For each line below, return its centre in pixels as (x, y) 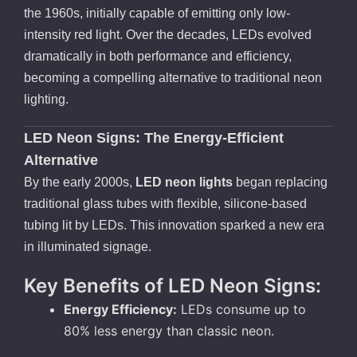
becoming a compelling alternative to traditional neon (173, 78)
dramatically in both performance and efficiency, (158, 57)
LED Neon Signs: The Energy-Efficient (154, 138)
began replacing (280, 182)
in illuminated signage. (88, 247)
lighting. (46, 100)
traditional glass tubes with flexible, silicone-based (165, 204)
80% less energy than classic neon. (169, 331)
